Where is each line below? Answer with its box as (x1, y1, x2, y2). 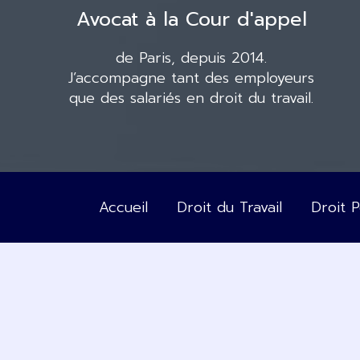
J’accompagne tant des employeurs (68, 66, 314, 89)
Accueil (99, 195, 148, 219)
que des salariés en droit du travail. (69, 86, 313, 109)
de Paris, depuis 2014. (116, 46, 267, 69)
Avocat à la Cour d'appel (76, 4, 307, 34)
